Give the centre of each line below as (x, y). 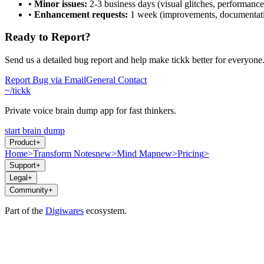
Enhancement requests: (81, 14)
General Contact (116, 80)
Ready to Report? (48, 37)
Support (23, 166)
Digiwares (65, 211)
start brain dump (35, 131)
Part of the (25, 211)
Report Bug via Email (45, 80)
